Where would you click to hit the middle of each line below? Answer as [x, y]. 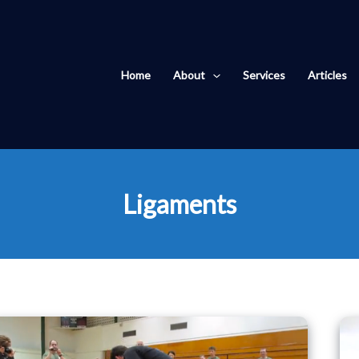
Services [264, 75]
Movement [40, 327]
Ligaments [179, 204]
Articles [327, 75]
